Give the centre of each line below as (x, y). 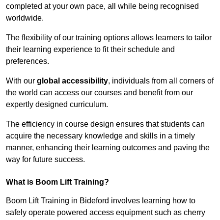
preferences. (27, 61)
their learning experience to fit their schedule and (90, 50)
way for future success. (45, 160)
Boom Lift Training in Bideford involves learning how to (101, 201)
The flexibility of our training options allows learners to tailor (109, 38)
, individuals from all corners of (161, 81)
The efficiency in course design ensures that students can (105, 124)
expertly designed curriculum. (57, 105)
